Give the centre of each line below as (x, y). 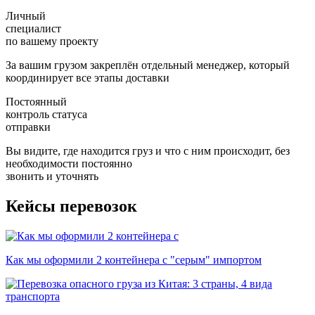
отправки (28, 127)
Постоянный (36, 102)
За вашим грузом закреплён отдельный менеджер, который (148, 65)
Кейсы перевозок (71, 206)
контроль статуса (46, 114)
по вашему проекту (52, 41)
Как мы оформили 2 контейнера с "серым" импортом (134, 259)
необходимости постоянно (69, 163)
